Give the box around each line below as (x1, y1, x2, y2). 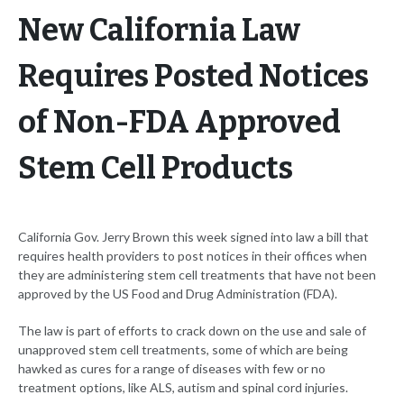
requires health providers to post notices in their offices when (18, 248, 367, 264)
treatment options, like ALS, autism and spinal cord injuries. (18, 380, 348, 396)
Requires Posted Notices (18, 58, 369, 96)
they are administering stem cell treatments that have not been (18, 267, 376, 283)
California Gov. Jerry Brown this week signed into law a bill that (18, 229, 369, 245)
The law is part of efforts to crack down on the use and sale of (18, 323, 366, 339)
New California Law (18, 12, 300, 50)
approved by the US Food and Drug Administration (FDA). (18, 286, 337, 302)
